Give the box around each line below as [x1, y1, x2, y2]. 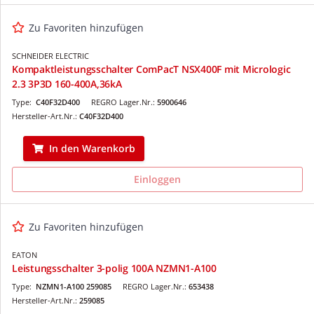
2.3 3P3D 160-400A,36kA [12, 76, 122, 90]
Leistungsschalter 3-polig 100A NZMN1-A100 [12, 261, 217, 275]
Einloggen [134, 172, 181, 186]
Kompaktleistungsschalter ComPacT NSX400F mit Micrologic [12, 62, 291, 76]
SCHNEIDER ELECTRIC [12, 50, 89, 61]
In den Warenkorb [49, 141, 135, 155]
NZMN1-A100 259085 [36, 280, 111, 292]
